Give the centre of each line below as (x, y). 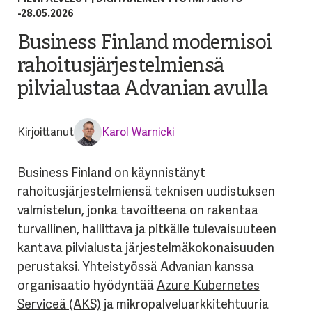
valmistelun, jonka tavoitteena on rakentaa (138, 210)
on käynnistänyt (158, 173)
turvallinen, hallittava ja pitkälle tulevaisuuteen (147, 229)
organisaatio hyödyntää (87, 286)
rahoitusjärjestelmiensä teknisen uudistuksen (146, 192)
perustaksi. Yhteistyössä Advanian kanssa (135, 267)
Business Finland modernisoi (145, 44)
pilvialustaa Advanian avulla (142, 90)
